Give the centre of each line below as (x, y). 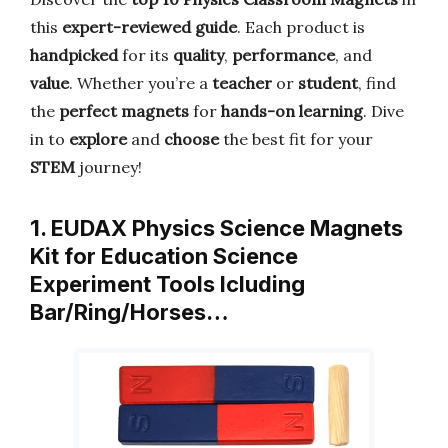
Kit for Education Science (164, 256)
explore (98, 139)
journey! (108, 167)
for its (145, 55)
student (328, 83)
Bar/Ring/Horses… (129, 312)
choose (191, 139)
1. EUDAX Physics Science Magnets (216, 228)
